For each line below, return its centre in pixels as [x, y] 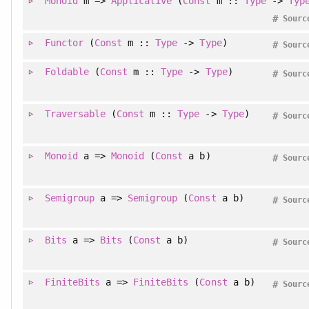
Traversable [75, 113]
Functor [64, 42]
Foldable [67, 71]
